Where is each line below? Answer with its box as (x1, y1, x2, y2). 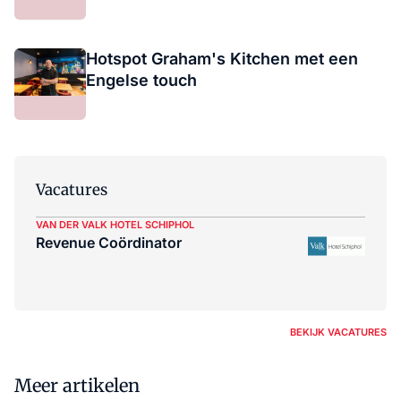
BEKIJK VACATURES (290, 326, 387, 338)
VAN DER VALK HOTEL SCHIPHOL (36, 218, 194, 231)
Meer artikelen (14, 374, 140, 397)
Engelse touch (86, 71, 197, 90)
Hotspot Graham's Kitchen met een (86, 49, 358, 68)
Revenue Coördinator (36, 234, 182, 252)
